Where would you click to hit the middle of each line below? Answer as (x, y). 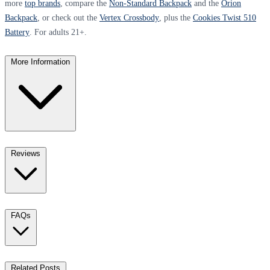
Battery (17, 32)
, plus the (176, 17)
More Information (40, 61)
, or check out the (68, 17)
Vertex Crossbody (129, 17)
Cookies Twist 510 (224, 17)
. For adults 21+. (58, 32)
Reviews (26, 153)
